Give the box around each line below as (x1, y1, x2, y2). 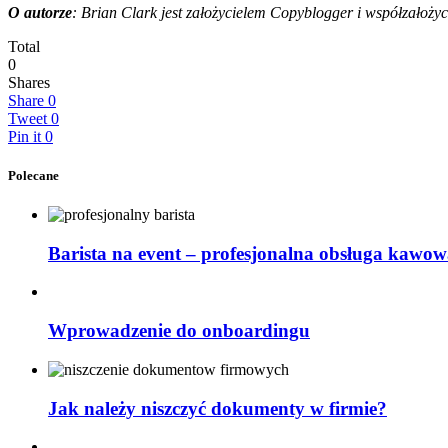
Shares (8, 73, 50, 91)
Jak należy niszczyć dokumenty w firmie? (48, 397, 387, 419)
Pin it (8, 127, 41, 145)
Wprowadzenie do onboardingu (48, 320, 310, 342)
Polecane (8, 167, 59, 183)
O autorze (8, 3, 72, 21)
